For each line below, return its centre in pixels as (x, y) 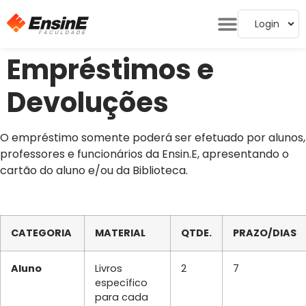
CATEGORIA (41, 233)
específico (121, 282)
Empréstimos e (110, 70)
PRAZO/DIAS (265, 233)
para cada (122, 297)
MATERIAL (120, 233)
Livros (109, 268)
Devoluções (88, 102)
